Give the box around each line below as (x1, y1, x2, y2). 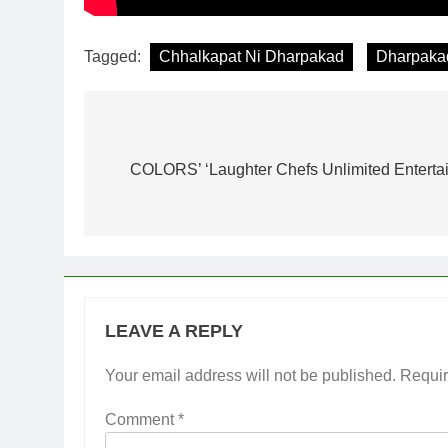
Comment (105, 410, 178, 428)
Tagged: (84, 47, 145, 65)
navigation (103, 159, 224, 187)
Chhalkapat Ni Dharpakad (159, 47, 344, 65)
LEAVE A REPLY (105, 320, 243, 341)
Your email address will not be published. (105, 366, 396, 384)
